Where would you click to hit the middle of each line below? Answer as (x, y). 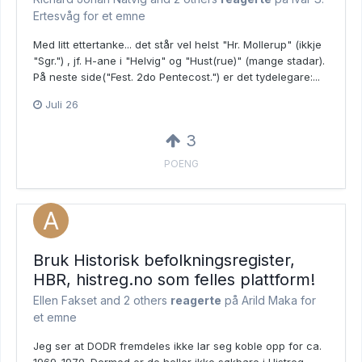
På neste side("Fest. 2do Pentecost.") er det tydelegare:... (177, 76)
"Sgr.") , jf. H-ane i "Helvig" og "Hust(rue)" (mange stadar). (179, 60)
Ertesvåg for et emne (89, 15)
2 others (145, 300)
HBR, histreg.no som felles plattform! (174, 279)
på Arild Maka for (269, 300)
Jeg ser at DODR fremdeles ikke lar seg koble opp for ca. (177, 345)
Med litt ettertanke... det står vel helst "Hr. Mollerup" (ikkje (177, 44)
